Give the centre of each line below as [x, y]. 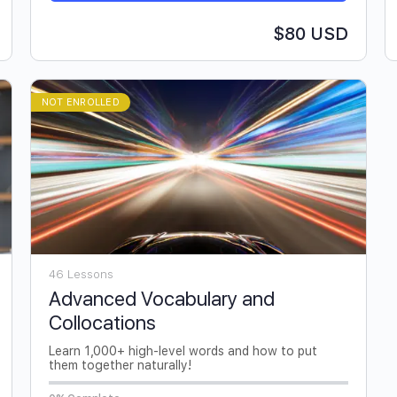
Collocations [102, 322]
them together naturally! [120, 365]
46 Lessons [81, 274]
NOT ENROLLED [81, 103]
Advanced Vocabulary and [162, 298]
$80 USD [311, 34]
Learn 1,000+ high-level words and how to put [183, 350]
